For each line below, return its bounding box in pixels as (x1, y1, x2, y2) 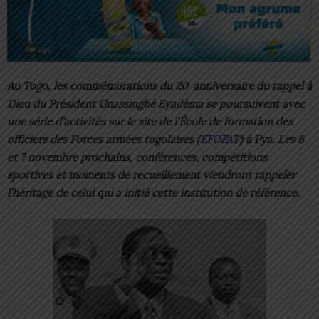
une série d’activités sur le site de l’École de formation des (7, 115, 293, 129)
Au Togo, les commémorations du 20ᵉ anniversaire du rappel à (7, 79, 312, 93)
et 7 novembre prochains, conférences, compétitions (7, 150, 267, 164)
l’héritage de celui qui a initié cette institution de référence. (7, 186, 300, 200)
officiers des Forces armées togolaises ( (7, 132, 200, 147)
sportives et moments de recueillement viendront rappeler (7, 168, 296, 182)
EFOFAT (200, 132, 239, 147)
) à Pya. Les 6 (239, 132, 304, 147)
